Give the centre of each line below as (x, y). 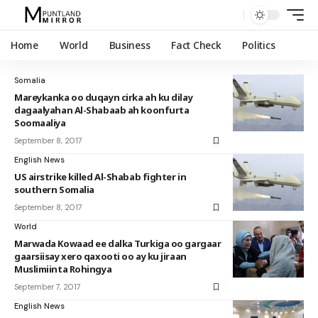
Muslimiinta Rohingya (63, 269)
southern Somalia (54, 190)
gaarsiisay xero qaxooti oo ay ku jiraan (100, 256)
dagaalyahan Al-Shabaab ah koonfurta (102, 110)
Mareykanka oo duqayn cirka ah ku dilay (104, 97)
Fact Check (196, 45)
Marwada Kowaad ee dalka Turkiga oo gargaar (118, 243)
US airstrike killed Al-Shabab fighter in (100, 177)
